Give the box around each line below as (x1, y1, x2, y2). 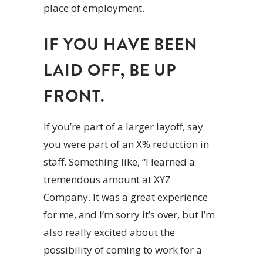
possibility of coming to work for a (43, 243, 202, 257)
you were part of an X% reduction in (43, 137, 209, 151)
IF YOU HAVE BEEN (43, 33, 198, 57)
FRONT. (43, 85, 105, 109)
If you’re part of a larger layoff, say (43, 120, 203, 134)
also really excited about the (43, 225, 175, 240)
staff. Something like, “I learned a (43, 155, 195, 169)
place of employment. (43, 1, 144, 15)
